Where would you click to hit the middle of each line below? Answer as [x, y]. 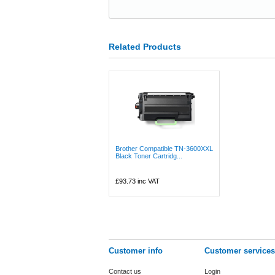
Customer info [136, 251]
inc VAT [148, 181]
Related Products [145, 47]
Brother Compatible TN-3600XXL [164, 149]
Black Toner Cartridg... [149, 156]
